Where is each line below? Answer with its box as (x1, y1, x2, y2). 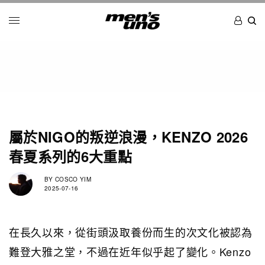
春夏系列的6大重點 (9, 146, 132, 166)
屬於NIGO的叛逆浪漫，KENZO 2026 (9, 126, 248, 147)
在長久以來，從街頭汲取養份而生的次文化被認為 (9, 224, 253, 240)
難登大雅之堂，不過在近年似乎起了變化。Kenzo (9, 243, 251, 259)
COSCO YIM (53, 175, 91, 184)
